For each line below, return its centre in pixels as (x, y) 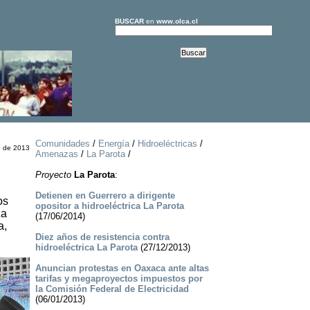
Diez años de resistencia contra (102, 237)
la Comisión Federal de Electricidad (112, 289)
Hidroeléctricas (167, 144)
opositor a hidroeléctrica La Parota (109, 206)
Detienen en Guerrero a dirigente (105, 196)
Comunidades (62, 144)
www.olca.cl (177, 21)
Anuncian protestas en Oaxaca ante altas (122, 268)
